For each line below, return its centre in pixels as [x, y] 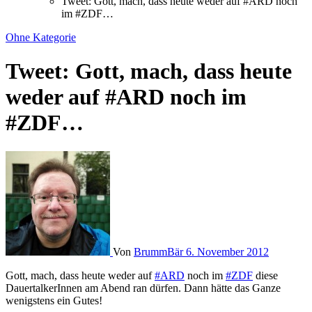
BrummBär [160, 251]
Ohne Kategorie [41, 37]
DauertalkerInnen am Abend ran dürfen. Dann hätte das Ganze [143, 288]
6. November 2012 [227, 251]
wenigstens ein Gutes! [54, 300]
